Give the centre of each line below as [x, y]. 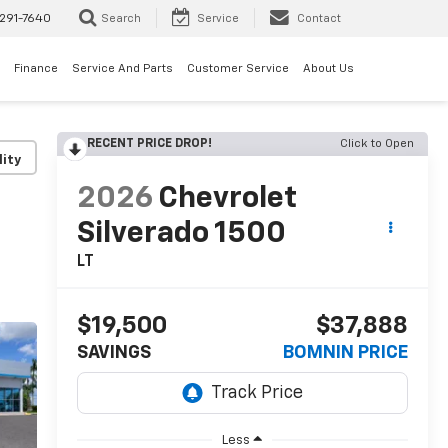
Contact [319, 19]
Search [121, 19]
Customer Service [238, 68]
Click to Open [377, 144]
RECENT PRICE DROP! [149, 144]
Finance [36, 68]
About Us [328, 68]
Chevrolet [227, 199]
